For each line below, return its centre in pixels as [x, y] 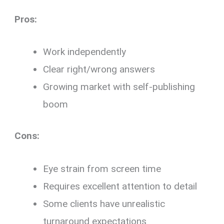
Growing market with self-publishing [119, 86]
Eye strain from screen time [102, 168]
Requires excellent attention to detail [120, 186]
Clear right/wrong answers [99, 69]
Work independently [85, 51]
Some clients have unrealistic [104, 203]
